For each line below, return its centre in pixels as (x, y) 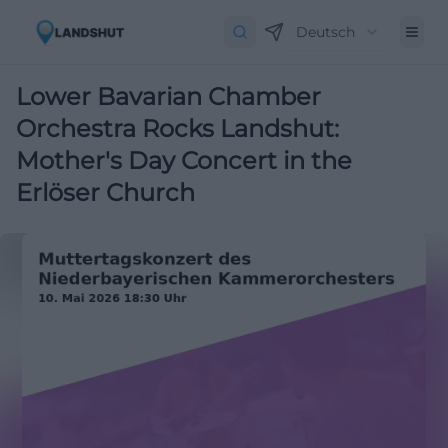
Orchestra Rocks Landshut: (177, 128)
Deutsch (325, 32)
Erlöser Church (105, 192)
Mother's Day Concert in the (184, 160)
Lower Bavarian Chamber (168, 96)
